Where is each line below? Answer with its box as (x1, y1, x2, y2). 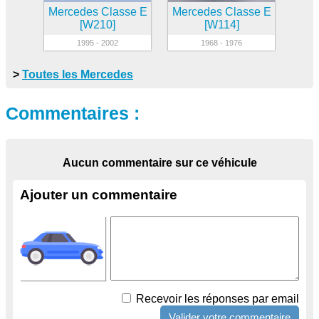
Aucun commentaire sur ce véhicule (62, 156, 257, 169)
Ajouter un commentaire (20, 187, 177, 202)
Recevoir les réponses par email (133, 292, 299, 305)
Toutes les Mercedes (22, 68, 133, 81)
